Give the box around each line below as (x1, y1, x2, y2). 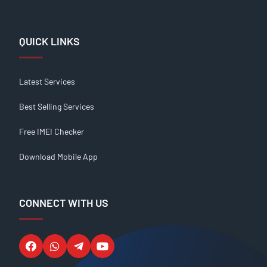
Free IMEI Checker (19, 126, 84, 136)
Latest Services (19, 76, 75, 86)
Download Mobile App (19, 151, 98, 162)
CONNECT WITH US (19, 195, 108, 209)
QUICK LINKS (19, 34, 80, 48)
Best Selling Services (19, 101, 94, 111)
